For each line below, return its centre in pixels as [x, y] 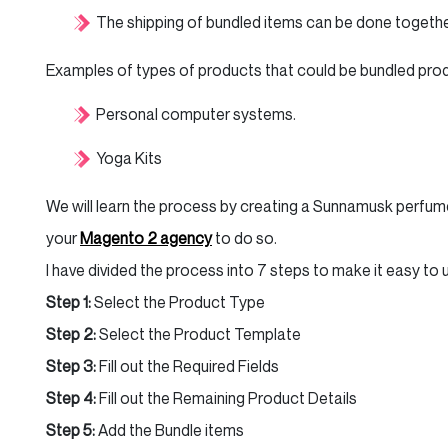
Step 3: [71, 366]
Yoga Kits [129, 158]
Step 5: [70, 430]
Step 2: [71, 334]
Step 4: [71, 398]
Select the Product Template [198, 334]
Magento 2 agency [146, 238]
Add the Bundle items [169, 430]
